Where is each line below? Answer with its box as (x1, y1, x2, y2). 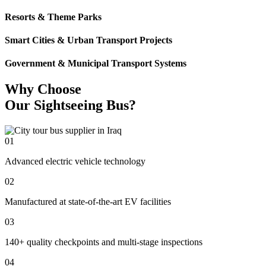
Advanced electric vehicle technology (5, 156, 145, 167)
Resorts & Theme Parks (5, 11, 102, 22)
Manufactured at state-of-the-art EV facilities (5, 197, 171, 207)
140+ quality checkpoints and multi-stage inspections (5, 237, 202, 248)
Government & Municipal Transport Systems (5, 58, 186, 69)
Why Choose (5, 81, 81, 97)
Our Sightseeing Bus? (5, 97, 136, 113)
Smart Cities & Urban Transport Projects (5, 34, 172, 45)
